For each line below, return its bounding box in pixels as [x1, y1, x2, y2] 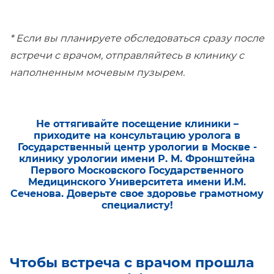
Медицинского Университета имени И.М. [28, 176, 246, 188]
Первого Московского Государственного [31, 165, 243, 177]
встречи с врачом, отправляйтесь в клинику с [10, 50, 244, 62]
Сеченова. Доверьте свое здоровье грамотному [10, 188, 264, 200]
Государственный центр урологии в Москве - [17, 141, 257, 154]
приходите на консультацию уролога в [34, 130, 240, 142]
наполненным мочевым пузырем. [10, 67, 185, 79]
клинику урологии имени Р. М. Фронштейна [19, 153, 255, 165]
